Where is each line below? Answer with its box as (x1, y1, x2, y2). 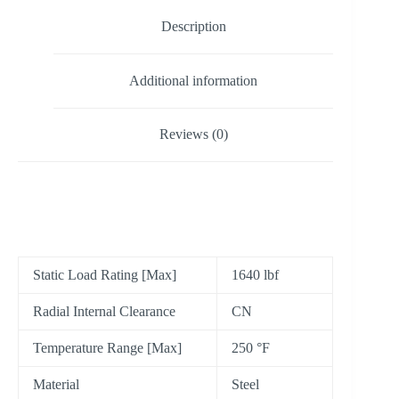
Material (33, 377, 79, 393)
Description (160, 19, 226, 35)
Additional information (129, 72, 258, 88)
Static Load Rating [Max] (33, 267, 176, 283)
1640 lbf (232, 267, 279, 283)
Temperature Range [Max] (33, 340, 182, 356)
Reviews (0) (159, 126, 228, 142)
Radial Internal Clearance (33, 304, 175, 320)
